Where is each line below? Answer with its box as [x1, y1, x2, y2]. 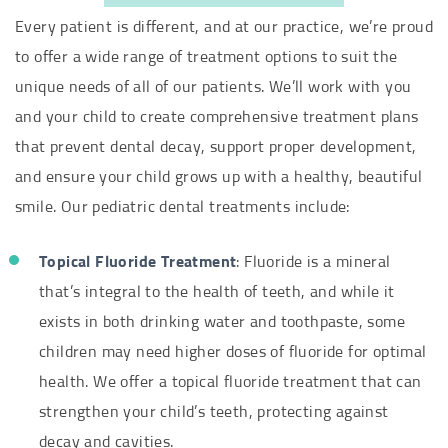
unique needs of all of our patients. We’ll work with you [15, 79, 412, 96]
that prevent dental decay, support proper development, [15, 139, 417, 156]
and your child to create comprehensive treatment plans [15, 109, 419, 126]
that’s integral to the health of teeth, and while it [39, 284, 395, 301]
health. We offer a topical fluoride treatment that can [39, 374, 422, 391]
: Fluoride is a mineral [236, 254, 391, 271]
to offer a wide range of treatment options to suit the [15, 49, 398, 66]
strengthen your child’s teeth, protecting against [39, 404, 389, 421]
